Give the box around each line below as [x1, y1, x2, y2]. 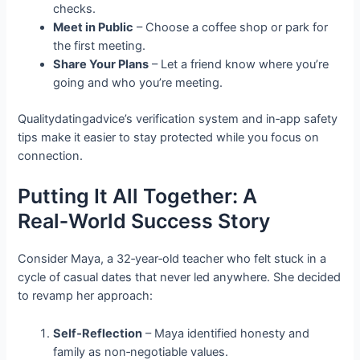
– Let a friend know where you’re [149, 57, 329, 72]
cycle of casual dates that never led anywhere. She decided [18, 270, 342, 285]
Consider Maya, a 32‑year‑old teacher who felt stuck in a [18, 252, 327, 267]
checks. [53, 2, 96, 17]
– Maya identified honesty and [142, 325, 310, 341]
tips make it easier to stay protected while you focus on [18, 129, 320, 145]
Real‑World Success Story [18, 209, 271, 234]
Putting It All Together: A [18, 184, 258, 209]
